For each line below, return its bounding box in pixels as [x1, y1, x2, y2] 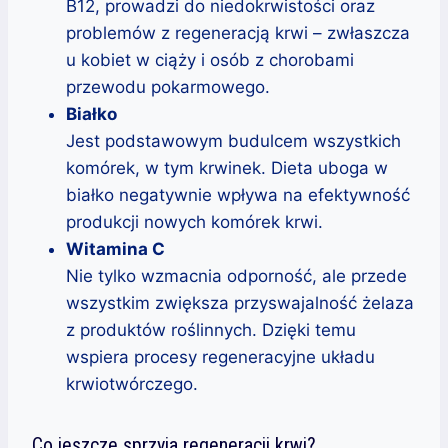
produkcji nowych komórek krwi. [66, 211, 323, 232]
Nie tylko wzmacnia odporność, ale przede [66, 265, 407, 286]
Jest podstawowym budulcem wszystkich [66, 130, 401, 151]
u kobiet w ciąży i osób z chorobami [66, 49, 354, 70]
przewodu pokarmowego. [66, 76, 270, 97]
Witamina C [66, 238, 165, 259]
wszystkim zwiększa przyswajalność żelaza [66, 292, 414, 313]
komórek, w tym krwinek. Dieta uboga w [66, 157, 388, 178]
